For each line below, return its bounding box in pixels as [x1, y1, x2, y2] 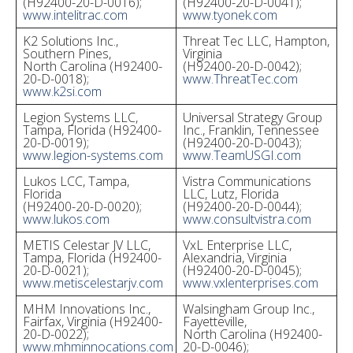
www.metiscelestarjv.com [23, 274, 163, 292]
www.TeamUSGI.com [183, 147, 301, 164]
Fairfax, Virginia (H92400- [23, 313, 162, 330]
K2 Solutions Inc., [23, 32, 118, 50]
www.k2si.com [23, 83, 102, 100]
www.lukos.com [23, 210, 110, 228]
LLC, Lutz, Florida [183, 185, 279, 203]
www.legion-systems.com [23, 147, 163, 164]
